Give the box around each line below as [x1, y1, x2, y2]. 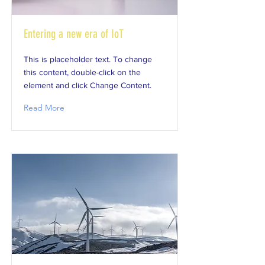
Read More [24, 102, 64, 113]
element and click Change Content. [24, 80, 151, 90]
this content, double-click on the [24, 67, 141, 77]
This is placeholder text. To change [24, 54, 152, 64]
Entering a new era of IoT [24, 27, 124, 41]
